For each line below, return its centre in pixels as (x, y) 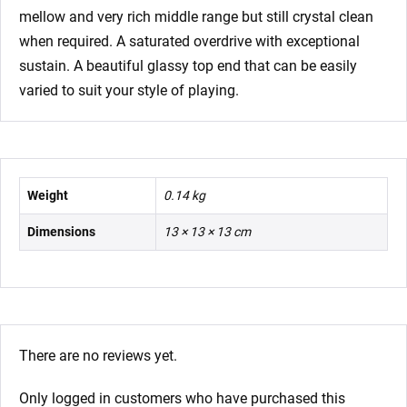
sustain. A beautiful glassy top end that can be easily (188, 65)
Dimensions (61, 231)
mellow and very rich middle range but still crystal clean (196, 16)
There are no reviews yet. (98, 355)
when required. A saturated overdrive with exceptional (189, 41)
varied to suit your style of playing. (129, 90)
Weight (48, 195)
